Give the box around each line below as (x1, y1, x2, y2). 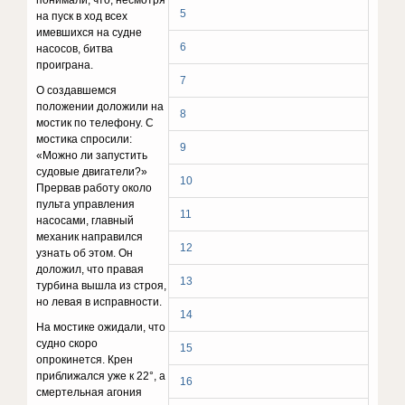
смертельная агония (36, 386, 143, 399)
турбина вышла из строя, (36, 279, 167, 292)
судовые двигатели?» (36, 165, 148, 178)
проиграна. (36, 59, 94, 71)
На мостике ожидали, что (36, 321, 166, 334)
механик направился (36, 231, 144, 243)
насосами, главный (36, 214, 135, 227)
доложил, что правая (36, 263, 145, 276)
